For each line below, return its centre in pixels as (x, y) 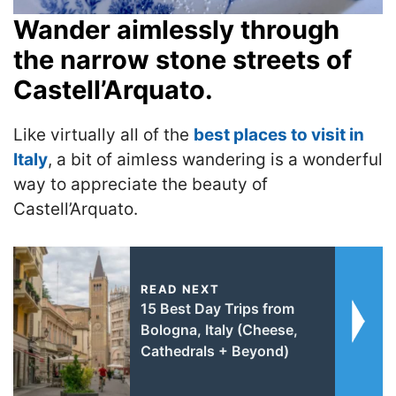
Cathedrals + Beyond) (214, 351)
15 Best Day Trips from (217, 308)
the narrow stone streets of (183, 59)
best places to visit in (279, 134)
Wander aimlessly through (176, 29)
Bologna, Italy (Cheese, (219, 330)
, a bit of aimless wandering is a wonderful (215, 159)
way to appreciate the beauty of (141, 184)
